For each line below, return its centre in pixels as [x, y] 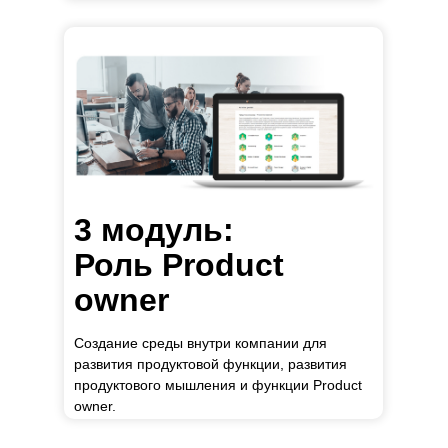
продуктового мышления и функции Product [218, 385]
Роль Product [179, 265]
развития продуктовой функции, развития [210, 364]
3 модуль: [154, 230]
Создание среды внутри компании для [200, 343]
